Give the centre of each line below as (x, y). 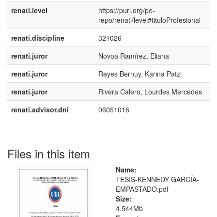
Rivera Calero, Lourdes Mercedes (150, 92)
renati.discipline (38, 38)
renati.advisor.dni (40, 109)
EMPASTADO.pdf (142, 189)
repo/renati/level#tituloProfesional (149, 20)
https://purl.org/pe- (127, 10)
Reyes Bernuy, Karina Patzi (140, 74)
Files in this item (49, 153)
